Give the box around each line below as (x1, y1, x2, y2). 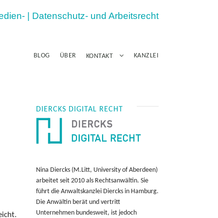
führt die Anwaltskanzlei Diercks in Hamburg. (36, 188, 159, 195)
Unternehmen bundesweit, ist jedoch (36, 209, 137, 217)
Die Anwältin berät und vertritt (36, 199, 120, 206)
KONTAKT (86, 53, 113, 60)
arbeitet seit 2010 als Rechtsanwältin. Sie (36, 177, 148, 184)
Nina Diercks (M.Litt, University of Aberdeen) (36, 166, 158, 174)
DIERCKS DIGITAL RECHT (36, 106, 123, 113)
